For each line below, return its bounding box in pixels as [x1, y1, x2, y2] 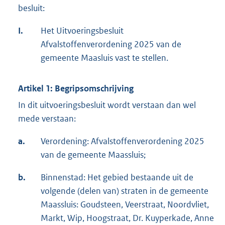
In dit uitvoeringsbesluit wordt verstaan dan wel [18, 99, 196, 111]
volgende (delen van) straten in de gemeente [41, 185, 208, 197]
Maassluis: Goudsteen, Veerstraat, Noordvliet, [41, 199, 209, 210]
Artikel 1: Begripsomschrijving [18, 83, 134, 94]
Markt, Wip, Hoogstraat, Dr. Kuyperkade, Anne [41, 212, 214, 224]
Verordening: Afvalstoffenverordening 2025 [41, 136, 204, 147]
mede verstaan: [18, 113, 76, 125]
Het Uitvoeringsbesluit [41, 25, 124, 37]
